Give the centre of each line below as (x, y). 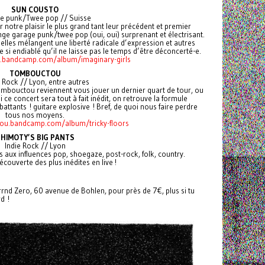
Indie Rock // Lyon (35, 145)
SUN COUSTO (35, 9)
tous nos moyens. (35, 114)
